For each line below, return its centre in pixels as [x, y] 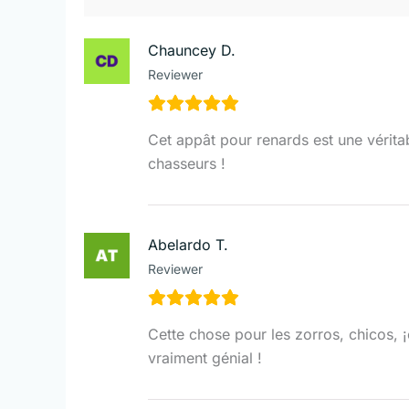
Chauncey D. [192, 50]
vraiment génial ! [205, 357]
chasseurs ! [187, 163]
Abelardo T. [188, 244]
